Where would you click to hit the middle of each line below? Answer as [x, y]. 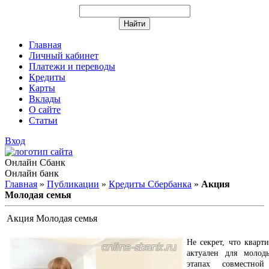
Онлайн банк [32, 173]
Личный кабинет [64, 56]
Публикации [73, 184]
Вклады [45, 99]
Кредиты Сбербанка [150, 184]
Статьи [43, 120]
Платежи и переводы [72, 66]
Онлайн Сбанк [35, 162]
